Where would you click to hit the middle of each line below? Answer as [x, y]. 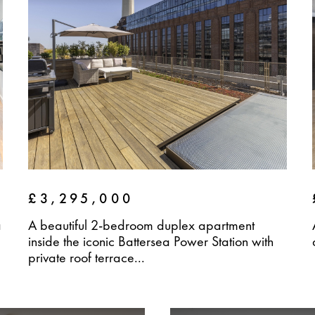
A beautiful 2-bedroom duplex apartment [142, 225]
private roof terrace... [87, 257]
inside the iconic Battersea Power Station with [151, 241]
